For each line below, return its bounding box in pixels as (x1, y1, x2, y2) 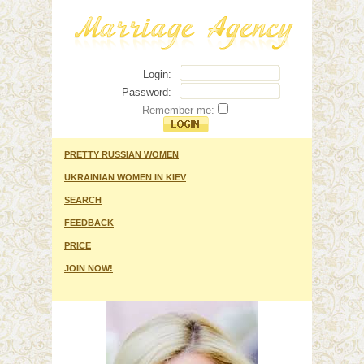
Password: (122, 85, 171, 98)
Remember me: (141, 104, 214, 116)
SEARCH (64, 195, 102, 205)
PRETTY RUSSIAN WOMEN (64, 149, 179, 159)
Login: (143, 67, 171, 80)
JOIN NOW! (64, 263, 113, 273)
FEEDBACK (64, 218, 114, 227)
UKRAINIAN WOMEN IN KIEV (64, 172, 186, 182)
